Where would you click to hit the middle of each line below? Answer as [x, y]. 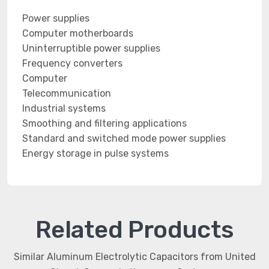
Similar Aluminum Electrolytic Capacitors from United [134, 257]
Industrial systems [64, 108]
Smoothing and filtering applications [104, 123]
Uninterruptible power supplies [91, 48]
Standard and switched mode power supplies [124, 138]
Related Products [134, 230]
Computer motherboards [78, 33]
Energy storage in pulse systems [95, 153]
